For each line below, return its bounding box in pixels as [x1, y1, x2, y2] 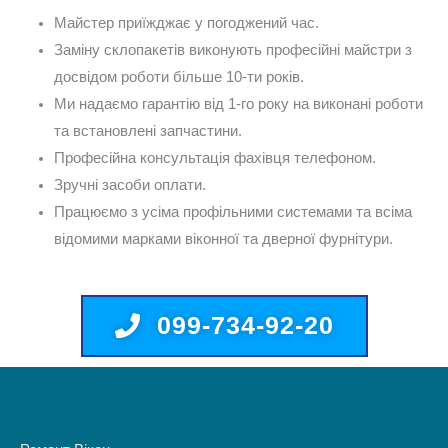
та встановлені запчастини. [53, 122, 242, 139]
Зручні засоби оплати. [53, 176, 206, 193]
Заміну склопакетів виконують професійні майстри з [53, 41, 412, 58]
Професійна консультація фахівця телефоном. [53, 149, 376, 166]
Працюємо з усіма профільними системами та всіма [53, 203, 412, 220]
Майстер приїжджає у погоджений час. [53, 14, 319, 31]
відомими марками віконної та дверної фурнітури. [53, 230, 393, 247]
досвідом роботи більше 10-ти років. [53, 68, 304, 85]
